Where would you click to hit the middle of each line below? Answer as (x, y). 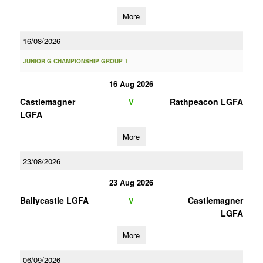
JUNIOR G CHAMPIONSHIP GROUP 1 (75, 61)
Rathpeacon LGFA (206, 102)
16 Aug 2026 (131, 84)
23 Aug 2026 (131, 182)
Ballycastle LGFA (54, 200)
